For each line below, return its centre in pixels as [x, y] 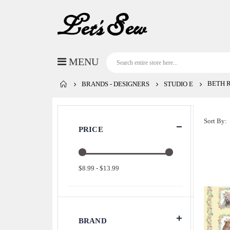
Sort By [214, 121]
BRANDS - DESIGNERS [116, 84]
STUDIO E [178, 84]
